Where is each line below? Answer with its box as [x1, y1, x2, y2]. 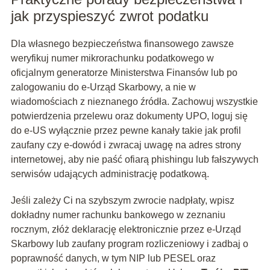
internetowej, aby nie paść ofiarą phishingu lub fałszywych [10, 154, 259, 165]
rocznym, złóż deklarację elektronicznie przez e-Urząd [10, 224, 241, 235]
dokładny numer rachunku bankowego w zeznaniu [10, 210, 225, 221]
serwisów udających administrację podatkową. [10, 169, 209, 180]
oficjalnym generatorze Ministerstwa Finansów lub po [10, 67, 237, 78]
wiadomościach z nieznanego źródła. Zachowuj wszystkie [10, 96, 258, 107]
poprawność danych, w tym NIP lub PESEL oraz [10, 253, 216, 264]
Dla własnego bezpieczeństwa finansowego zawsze [10, 39, 234, 49]
